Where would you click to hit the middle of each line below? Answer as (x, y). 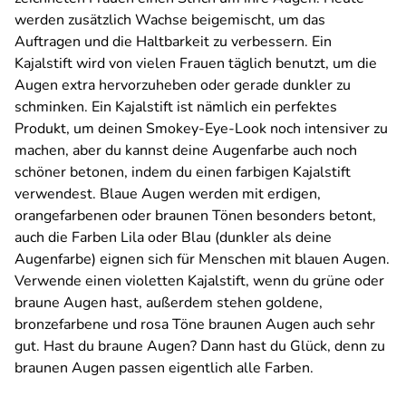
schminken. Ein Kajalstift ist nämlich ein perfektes (176, 107)
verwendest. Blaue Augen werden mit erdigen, (168, 194)
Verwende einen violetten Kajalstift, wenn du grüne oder (199, 281)
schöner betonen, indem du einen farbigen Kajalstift (183, 173)
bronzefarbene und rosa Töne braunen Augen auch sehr (195, 325)
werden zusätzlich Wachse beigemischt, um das (170, 20)
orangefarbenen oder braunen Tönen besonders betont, (195, 216)
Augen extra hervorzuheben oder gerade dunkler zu (183, 86)
